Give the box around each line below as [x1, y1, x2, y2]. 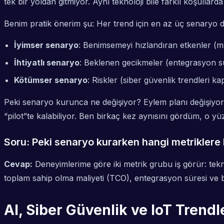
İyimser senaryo [14, 40, 78, 50]
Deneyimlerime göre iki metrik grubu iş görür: [32, 159, 209, 169]
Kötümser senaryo [14, 75, 87, 85]
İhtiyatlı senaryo [14, 57, 79, 68]
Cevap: [4, 159, 32, 169]
